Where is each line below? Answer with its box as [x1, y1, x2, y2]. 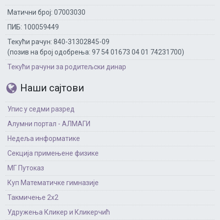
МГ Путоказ [7, 164, 44, 172]
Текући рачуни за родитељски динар [7, 63, 126, 71]
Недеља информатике [7, 135, 80, 142]
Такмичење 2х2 [7, 193, 58, 201]
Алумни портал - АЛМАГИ [7, 120, 90, 128]
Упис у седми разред [7, 105, 75, 113]
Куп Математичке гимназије [7, 179, 99, 187]
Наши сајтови [18, 82, 84, 94]
